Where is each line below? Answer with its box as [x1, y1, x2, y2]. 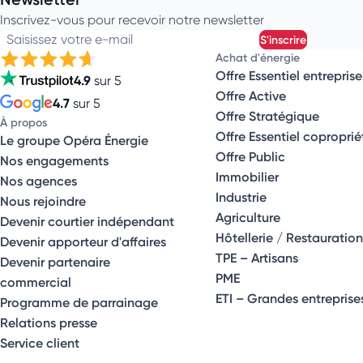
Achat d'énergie [215, 50, 300, 66]
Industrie [215, 189, 267, 206]
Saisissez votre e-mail [6, 32, 133, 48]
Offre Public [215, 148, 285, 165]
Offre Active [215, 88, 286, 105]
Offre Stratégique [215, 108, 319, 125]
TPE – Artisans [215, 250, 298, 267]
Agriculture [215, 209, 280, 226]
